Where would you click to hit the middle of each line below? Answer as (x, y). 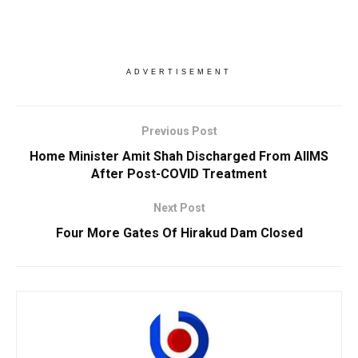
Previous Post (179, 131)
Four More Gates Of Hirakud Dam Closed (179, 233)
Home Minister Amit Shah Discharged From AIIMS (179, 156)
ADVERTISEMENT (179, 72)
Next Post (179, 207)
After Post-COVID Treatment (179, 173)
